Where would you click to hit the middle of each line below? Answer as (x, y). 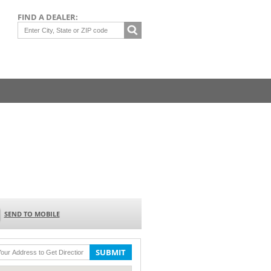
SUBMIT (110, 252)
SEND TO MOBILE (32, 214)
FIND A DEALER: (47, 17)
